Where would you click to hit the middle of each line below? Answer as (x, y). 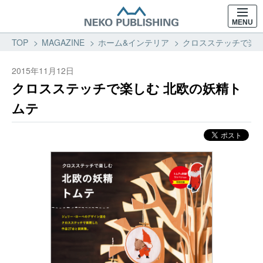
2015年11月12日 (43, 70)
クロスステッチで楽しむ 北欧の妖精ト (127, 88)
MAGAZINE (63, 42)
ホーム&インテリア (134, 42)
